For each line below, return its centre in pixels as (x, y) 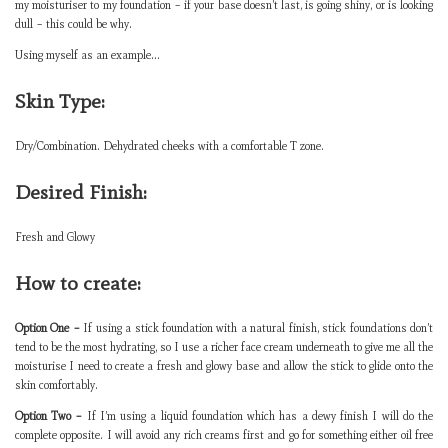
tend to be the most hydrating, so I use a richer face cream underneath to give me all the (224, 347)
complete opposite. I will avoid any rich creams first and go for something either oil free (224, 435)
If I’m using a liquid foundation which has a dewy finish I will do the (258, 416)
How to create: (78, 283)
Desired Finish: (81, 192)
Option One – (47, 328)
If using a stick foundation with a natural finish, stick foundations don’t (256, 328)
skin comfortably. (56, 385)
